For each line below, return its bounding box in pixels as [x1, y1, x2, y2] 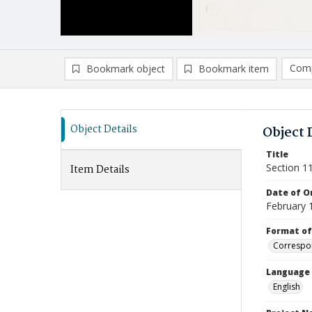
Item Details [70, 162, 130, 178]
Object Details [70, 121, 137, 138]
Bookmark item [198, 62, 269, 75]
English [273, 281, 300, 292]
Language [266, 266, 310, 278]
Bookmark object [86, 62, 165, 75]
